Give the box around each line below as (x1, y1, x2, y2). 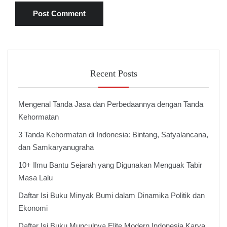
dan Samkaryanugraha (18, 142, 94, 152)
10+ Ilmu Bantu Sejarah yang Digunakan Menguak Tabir (18, 160, 202, 169)
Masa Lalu (18, 173, 53, 182)
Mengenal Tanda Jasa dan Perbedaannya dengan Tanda (18, 99, 203, 108)
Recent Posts (90, 68, 137, 79)
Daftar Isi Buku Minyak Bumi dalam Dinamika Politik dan (18, 191, 205, 200)
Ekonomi (18, 203, 48, 212)
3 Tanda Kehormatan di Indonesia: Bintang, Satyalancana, (18, 130, 208, 139)
